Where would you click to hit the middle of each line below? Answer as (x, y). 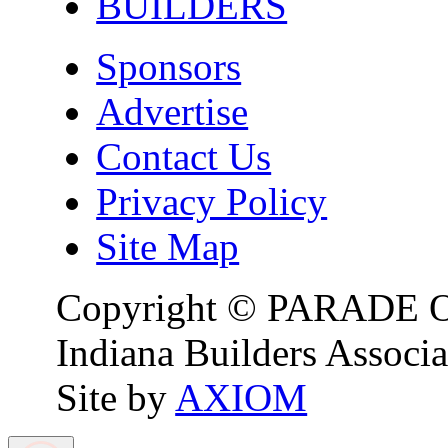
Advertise (172, 111)
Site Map (168, 246)
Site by (116, 397)
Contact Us (184, 156)
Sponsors (169, 66)
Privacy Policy (212, 201)
